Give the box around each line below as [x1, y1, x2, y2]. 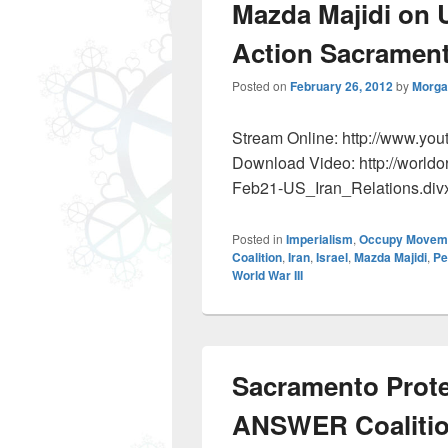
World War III [232, 266, 303, 284]
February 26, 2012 [290, 77, 393, 95]
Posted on [232, 77, 290, 94]
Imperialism [286, 230, 353, 248]
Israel [316, 248, 348, 266]
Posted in [232, 230, 283, 247]
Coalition [232, 248, 282, 266]
